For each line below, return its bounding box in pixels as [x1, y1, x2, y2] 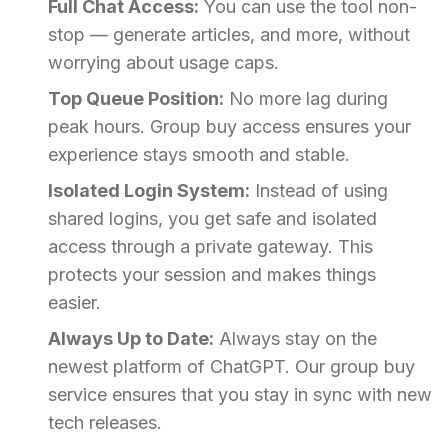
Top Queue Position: [48, 88, 224, 110]
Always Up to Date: [48, 328, 214, 350]
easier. [48, 292, 101, 314]
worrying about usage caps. [48, 52, 279, 74]
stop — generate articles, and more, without [48, 24, 410, 46]
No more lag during [224, 88, 388, 110]
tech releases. [48, 412, 162, 434]
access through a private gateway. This [48, 236, 373, 258]
